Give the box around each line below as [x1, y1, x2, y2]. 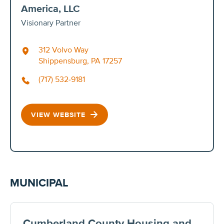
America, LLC [21, 2, 80, 15]
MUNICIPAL [10, 176, 68, 190]
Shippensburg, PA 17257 [38, 55, 122, 66]
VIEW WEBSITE [31, 110, 88, 119]
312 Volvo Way [38, 44, 88, 55]
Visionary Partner [21, 17, 80, 28]
